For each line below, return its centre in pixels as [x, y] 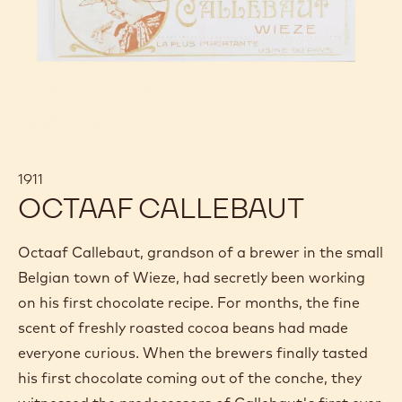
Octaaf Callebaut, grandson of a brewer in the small [201, 253]
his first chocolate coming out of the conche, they [190, 378]
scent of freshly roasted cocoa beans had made [183, 328]
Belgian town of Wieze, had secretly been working [192, 278]
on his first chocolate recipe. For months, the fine [189, 303]
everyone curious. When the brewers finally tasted [193, 353]
